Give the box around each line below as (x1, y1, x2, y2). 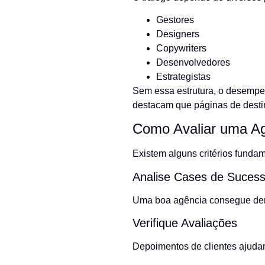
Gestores (156, 15, 194, 25)
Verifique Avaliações (132, 216, 237, 230)
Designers (156, 29, 199, 40)
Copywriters (156, 43, 206, 54)
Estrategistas (156, 72, 211, 82)
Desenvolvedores (156, 57, 230, 68)
